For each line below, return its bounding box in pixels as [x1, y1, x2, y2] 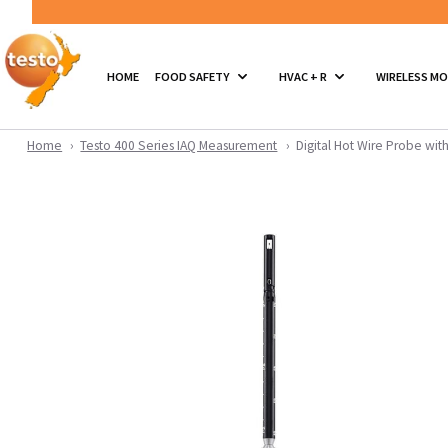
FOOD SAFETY [155, 68, 232, 84]
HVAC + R [279, 68, 329, 84]
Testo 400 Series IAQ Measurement [80, 136, 278, 154]
